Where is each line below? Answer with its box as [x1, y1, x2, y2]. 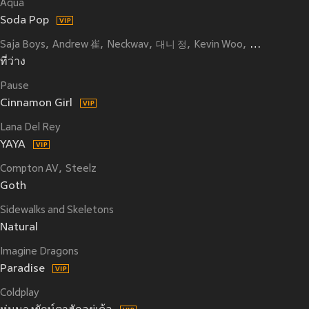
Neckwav [107, 39, 149, 51]
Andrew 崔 [52, 39, 100, 51]
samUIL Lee [250, 39, 304, 51]
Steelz [66, 163, 97, 175]
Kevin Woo [194, 39, 243, 51]
